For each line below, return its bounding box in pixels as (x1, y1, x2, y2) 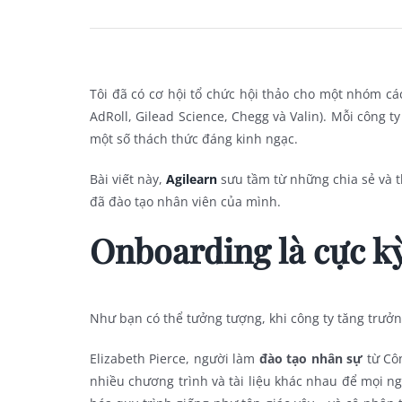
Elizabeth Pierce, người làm (90, 349, 259, 367)
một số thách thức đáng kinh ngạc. (90, 130, 298, 147)
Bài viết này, (90, 170, 166, 188)
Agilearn (166, 170, 217, 188)
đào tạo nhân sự (258, 349, 363, 367)
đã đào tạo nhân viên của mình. (90, 193, 281, 210)
